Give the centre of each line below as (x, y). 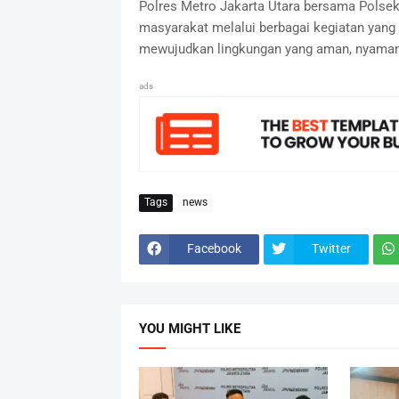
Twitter (331, 249)
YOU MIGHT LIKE (189, 328)
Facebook (214, 249)
